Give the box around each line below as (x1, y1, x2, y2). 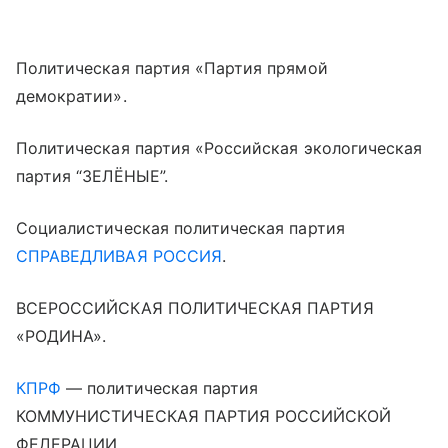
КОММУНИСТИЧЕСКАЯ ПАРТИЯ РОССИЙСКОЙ (16, 406, 391, 426)
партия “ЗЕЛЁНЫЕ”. (16, 166, 168, 186)
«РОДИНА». (16, 326, 107, 346)
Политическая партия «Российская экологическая (16, 138, 423, 158)
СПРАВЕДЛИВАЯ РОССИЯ (16, 246, 222, 266)
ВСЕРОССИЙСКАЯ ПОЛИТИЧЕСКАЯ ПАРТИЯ (16, 298, 374, 318)
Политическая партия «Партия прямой (16, 58, 328, 78)
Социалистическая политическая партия (16, 218, 345, 238)
